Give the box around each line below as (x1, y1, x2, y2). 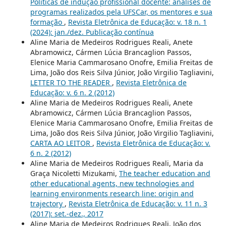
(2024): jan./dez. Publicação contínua (30, 27, 154, 37)
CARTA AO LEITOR (30, 138, 92, 148)
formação (30, 17, 64, 27)
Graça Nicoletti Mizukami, (30, 168, 119, 179)
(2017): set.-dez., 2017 (30, 209, 103, 219)
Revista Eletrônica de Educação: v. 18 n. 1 (68, 17, 207, 27)
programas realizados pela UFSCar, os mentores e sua (30, 7, 212, 17)
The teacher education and (119, 168, 210, 179)
